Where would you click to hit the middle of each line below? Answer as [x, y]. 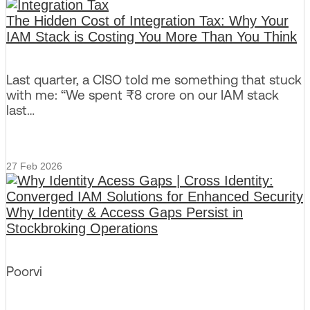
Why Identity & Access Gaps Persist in [125, 213]
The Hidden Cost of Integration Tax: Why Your [147, 20]
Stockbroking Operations [82, 229]
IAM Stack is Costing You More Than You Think [152, 36]
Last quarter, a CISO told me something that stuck [154, 79]
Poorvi [24, 271]
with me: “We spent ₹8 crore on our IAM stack [143, 94]
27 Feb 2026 [34, 166]
